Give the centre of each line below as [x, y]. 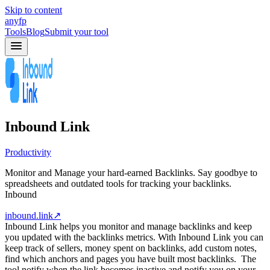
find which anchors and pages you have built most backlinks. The [130, 259]
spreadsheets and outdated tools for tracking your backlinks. [118, 183]
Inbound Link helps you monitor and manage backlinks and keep [128, 226]
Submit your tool [77, 32]
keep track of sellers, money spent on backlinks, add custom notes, [131, 248]
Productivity [28, 152]
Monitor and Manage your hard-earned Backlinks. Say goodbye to [131, 172]
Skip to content [33, 10]
